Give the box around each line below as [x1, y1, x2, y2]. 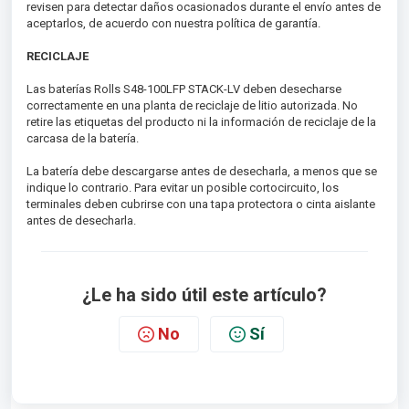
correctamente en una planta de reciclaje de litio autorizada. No [26, 99, 358, 112]
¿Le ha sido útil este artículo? [82, 284, 327, 306]
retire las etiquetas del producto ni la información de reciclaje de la [26, 115, 376, 129]
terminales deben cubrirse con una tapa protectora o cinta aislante [26, 197, 375, 211]
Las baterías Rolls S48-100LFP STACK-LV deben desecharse [26, 82, 341, 96]
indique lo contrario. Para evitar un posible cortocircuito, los [26, 181, 339, 194]
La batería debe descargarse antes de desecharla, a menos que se [26, 164, 377, 178]
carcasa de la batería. [26, 131, 139, 145]
